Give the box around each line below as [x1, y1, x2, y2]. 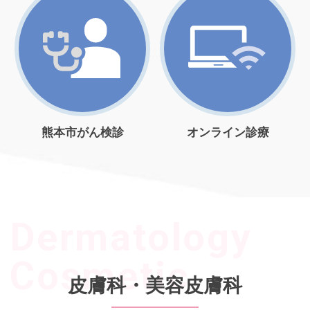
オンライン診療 [186, 125, 269, 139]
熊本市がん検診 [41, 125, 124, 139]
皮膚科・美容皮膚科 [68, 274, 242, 296]
